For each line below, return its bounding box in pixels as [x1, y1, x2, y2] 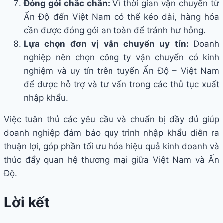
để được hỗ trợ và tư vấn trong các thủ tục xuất [24, 79, 219, 90]
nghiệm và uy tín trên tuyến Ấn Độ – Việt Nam [24, 66, 219, 76]
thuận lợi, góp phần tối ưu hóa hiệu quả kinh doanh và [4, 141, 219, 152]
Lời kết [4, 194, 50, 211]
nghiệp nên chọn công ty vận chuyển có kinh [24, 52, 219, 63]
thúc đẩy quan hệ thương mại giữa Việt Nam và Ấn [4, 155, 219, 165]
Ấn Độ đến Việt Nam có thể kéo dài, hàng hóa [24, 12, 219, 22]
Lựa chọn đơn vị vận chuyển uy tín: [24, 39, 193, 49]
